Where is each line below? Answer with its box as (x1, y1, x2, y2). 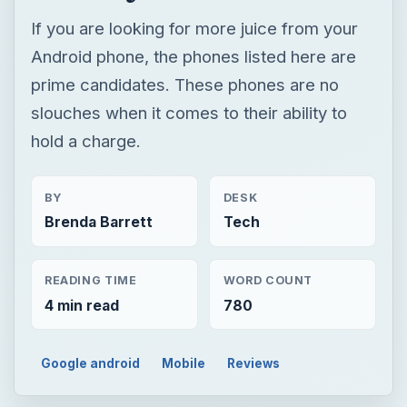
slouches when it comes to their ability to (30, 102, 347, 123)
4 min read (44, 296, 119, 314)
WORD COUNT (223, 273, 313, 288)
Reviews (226, 355, 280, 371)
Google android (41, 355, 141, 371)
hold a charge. (30, 130, 141, 151)
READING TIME (44, 273, 137, 288)
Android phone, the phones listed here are (30, 45, 356, 66)
